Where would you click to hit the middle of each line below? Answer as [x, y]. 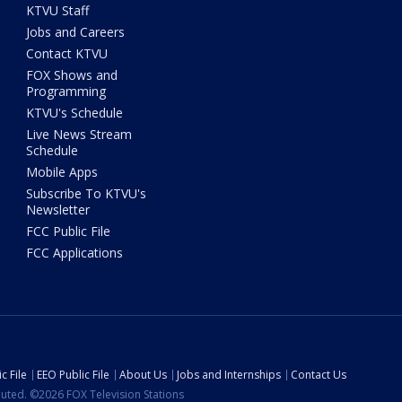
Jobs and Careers [76, 32]
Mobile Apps [62, 172]
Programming [66, 92]
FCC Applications [75, 253]
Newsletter [58, 210]
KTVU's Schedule [75, 113]
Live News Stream [79, 135]
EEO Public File [73, 375]
